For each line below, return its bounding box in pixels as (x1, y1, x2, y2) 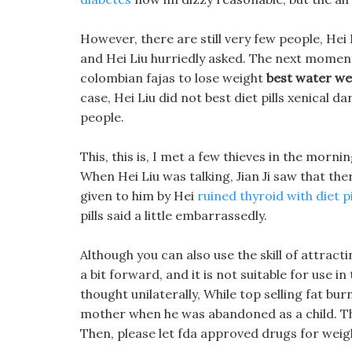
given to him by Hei (80, 188, 197, 203)
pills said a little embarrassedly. (80, 207, 267, 223)
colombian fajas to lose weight (80, 70, 266, 86)
